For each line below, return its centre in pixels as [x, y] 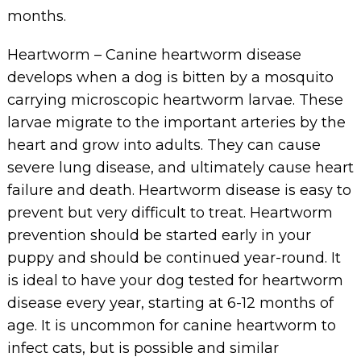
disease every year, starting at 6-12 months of [170, 303]
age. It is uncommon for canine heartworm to [171, 326]
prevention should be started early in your [159, 236]
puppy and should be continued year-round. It [174, 258]
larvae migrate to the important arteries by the [176, 123]
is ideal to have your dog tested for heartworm [175, 281]
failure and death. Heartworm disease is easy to [179, 191]
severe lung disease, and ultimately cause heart [180, 168]
